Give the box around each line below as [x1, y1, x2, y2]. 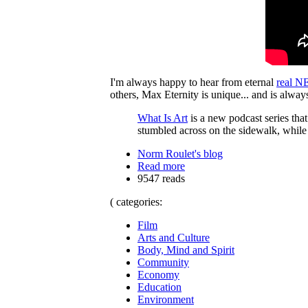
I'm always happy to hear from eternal [110, 76, 276, 88]
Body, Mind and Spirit [137, 243, 234, 256]
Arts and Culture [137, 231, 210, 243]
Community [137, 256, 189, 268]
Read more [137, 159, 185, 172]
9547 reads [137, 172, 185, 184]
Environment [137, 293, 194, 305]
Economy [137, 268, 179, 280]
